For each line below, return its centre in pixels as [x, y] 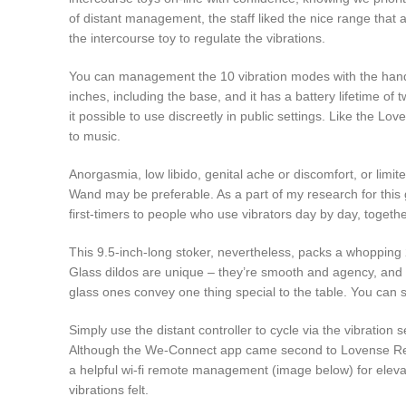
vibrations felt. [109, 390]
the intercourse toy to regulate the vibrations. [197, 38]
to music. [95, 136]
